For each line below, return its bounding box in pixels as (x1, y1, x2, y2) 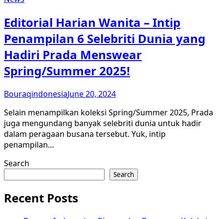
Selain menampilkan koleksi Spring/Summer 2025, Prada (4, 107, 213, 118)
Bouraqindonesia (4, 88, 67, 99)
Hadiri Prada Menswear (4, 46, 142, 63)
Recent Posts (4, 190, 78, 206)
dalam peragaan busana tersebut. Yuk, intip (4, 128, 166, 139)
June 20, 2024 (67, 88, 116, 99)
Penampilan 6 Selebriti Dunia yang (4, 30, 205, 46)
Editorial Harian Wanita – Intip (4, 14, 180, 30)
